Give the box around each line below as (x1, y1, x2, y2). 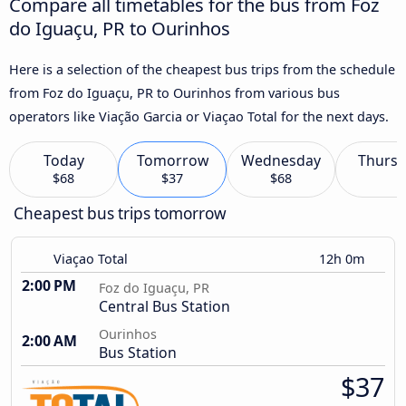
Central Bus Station (99, 296, 230, 317)
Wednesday (241, 150, 321, 171)
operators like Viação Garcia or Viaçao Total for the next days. (9, 107, 389, 125)
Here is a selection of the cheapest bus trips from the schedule (9, 60, 395, 78)
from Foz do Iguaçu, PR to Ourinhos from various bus (9, 83, 340, 101)
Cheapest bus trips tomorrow (14, 203, 227, 225)
